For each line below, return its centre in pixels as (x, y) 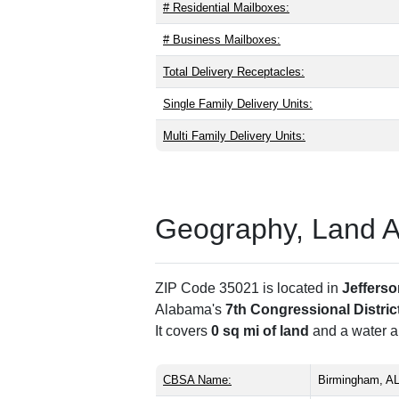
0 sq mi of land (260, 330)
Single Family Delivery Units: (238, 103)
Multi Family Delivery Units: (234, 135)
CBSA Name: (197, 379)
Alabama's (190, 309)
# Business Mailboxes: (222, 39)
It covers (183, 330)
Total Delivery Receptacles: (234, 71)
